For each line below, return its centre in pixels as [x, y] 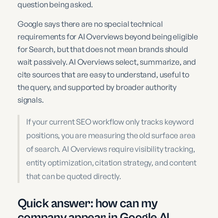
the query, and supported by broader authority [97, 87]
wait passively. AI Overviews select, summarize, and [107, 62]
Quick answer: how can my [88, 203]
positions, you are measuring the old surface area [111, 135]
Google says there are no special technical [90, 24]
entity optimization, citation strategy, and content [112, 162]
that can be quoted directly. [74, 176]
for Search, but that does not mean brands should [103, 49]
